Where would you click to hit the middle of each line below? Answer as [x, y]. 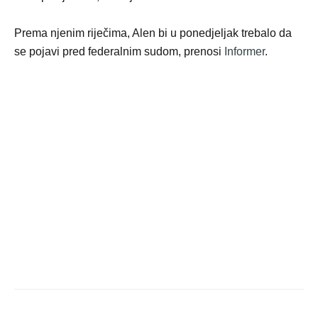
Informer [245, 52]
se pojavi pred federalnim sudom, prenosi [119, 52]
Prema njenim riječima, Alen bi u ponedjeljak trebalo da [153, 33]
